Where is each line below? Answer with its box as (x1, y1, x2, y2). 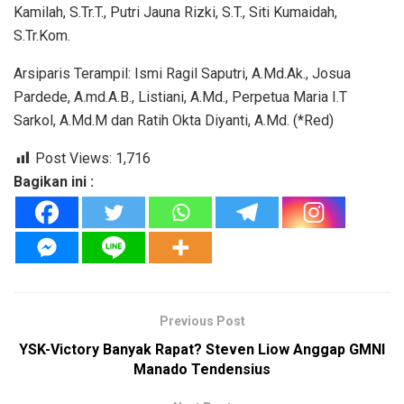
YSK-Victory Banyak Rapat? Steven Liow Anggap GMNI (19, 340, 385, 358)
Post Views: (35, 149, 112, 167)
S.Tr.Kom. (14, 26, 70, 44)
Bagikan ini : (14, 172, 94, 190)
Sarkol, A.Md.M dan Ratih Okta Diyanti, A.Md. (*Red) (14, 111, 334, 129)
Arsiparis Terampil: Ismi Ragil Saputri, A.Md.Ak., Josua (14, 64, 351, 82)
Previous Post (159, 313, 245, 328)
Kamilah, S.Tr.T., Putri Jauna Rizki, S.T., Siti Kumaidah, (14, 3, 337, 21)
